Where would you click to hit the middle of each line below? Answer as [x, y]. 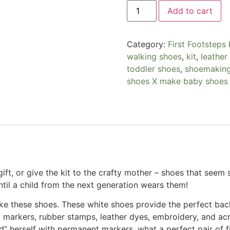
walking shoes [154, 56]
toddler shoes [153, 69]
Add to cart [190, 11]
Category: [147, 44]
